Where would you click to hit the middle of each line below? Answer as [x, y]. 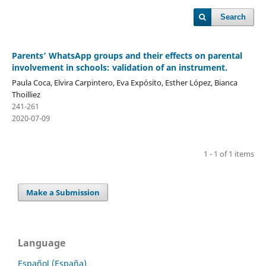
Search [233, 17]
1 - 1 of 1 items [229, 153]
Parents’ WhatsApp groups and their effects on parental [127, 55]
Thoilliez [26, 94]
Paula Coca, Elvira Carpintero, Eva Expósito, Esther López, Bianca [124, 82]
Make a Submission [63, 192]
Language [42, 243]
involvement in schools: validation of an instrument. [119, 67]
